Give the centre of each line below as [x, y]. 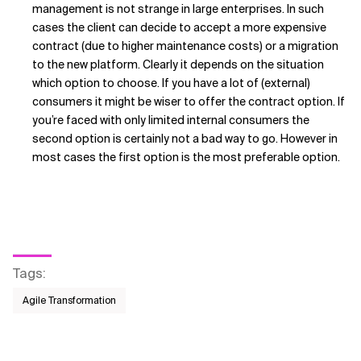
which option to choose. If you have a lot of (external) [171, 83]
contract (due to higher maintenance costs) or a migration [185, 46]
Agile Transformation [69, 301]
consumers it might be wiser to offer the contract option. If [189, 102]
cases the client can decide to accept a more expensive [179, 27]
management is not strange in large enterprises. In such [178, 9]
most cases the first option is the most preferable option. [186, 157]
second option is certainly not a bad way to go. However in [185, 139]
